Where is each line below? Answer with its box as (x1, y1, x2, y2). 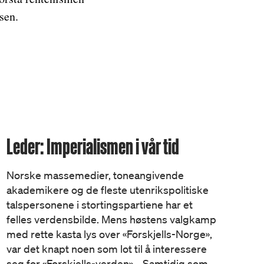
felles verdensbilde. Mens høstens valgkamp (6, 213, 216, 226)
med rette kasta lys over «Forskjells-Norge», (6, 227, 212, 240)
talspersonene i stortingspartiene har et (6, 198, 193, 211)
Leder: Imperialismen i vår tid (6, 134, 179, 159)
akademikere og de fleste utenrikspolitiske (6, 183, 209, 196)
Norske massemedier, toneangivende (6, 169, 184, 181)
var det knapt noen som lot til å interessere (6, 242, 207, 255)
